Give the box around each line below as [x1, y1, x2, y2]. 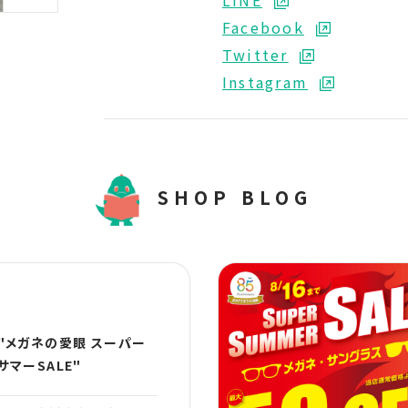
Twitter [222, 43, 289, 66]
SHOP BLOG [158, 183, 312, 210]
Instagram [222, 70, 309, 93]
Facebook [222, 15, 304, 38]
